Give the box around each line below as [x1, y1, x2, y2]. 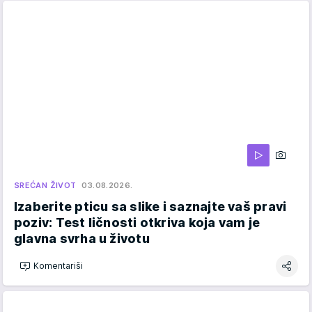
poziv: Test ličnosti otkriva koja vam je [14, 214, 260, 230]
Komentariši [33, 260, 83, 272]
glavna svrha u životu [14, 231, 150, 246]
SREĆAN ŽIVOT [14, 180, 77, 190]
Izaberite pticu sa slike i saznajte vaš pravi [14, 198, 287, 214]
